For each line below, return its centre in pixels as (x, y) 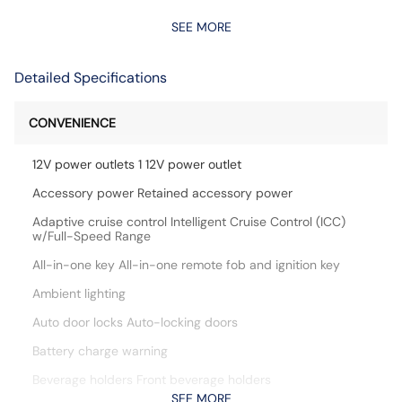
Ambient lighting (79, 293)
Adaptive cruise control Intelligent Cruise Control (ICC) (189, 222)
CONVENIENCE (72, 123)
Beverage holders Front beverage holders (152, 380)
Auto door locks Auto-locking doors (135, 322)
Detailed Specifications (91, 78)
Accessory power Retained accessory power (162, 193)
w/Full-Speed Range (92, 236)
